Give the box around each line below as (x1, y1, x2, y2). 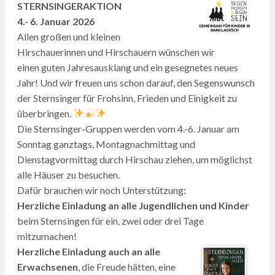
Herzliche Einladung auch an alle (17, 245, 160, 257)
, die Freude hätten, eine (77, 260, 176, 273)
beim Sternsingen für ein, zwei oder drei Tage (17, 214, 204, 227)
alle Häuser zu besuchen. (17, 168, 120, 180)
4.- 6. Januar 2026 (17, 15, 95, 27)
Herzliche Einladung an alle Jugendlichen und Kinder (17, 199, 249, 211)
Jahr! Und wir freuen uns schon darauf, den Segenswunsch (17, 76, 255, 88)
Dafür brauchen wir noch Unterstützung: (17, 184, 186, 196)
